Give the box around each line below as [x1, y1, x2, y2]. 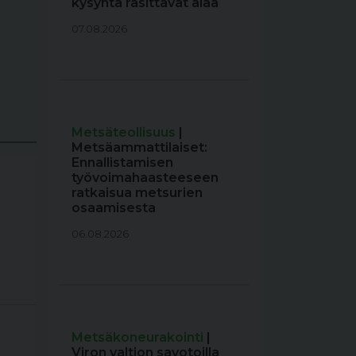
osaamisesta [71, 200, 156, 216]
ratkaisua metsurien [71, 185, 203, 201]
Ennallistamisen [71, 155, 173, 171]
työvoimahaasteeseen [71, 170, 219, 186]
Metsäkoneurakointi [71, 330, 207, 346]
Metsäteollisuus [71, 125, 179, 141]
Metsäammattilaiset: [71, 140, 207, 156]
